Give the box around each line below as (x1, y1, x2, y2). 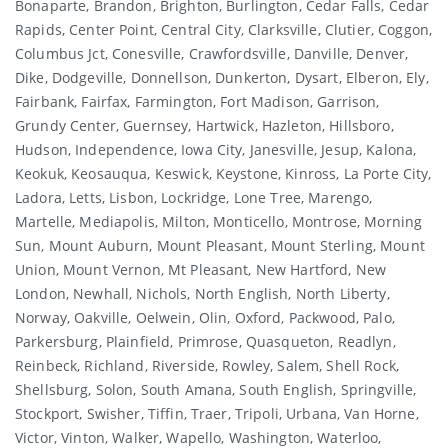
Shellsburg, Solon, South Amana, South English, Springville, (15, 380, 417, 400)
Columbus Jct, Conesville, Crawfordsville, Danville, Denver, (15, 44, 409, 64)
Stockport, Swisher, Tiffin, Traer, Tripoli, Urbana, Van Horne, (15, 404, 419, 424)
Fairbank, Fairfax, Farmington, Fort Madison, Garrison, (15, 92, 380, 112)
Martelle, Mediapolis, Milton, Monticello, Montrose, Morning (15, 212, 423, 232)
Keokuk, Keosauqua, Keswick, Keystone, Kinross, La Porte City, (15, 164, 432, 184)
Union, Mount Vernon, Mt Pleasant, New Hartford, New (15, 260, 387, 280)
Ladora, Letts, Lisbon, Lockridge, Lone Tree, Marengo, (15, 188, 373, 208)
